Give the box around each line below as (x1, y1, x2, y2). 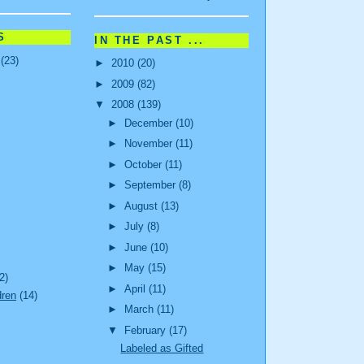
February (123, 323, 169, 336)
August (123, 199, 161, 212)
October (123, 158, 165, 171)
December (123, 116, 175, 129)
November (123, 137, 175, 150)
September (123, 179, 179, 192)
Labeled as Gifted (120, 341, 204, 354)
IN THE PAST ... (94, 33, 205, 46)
